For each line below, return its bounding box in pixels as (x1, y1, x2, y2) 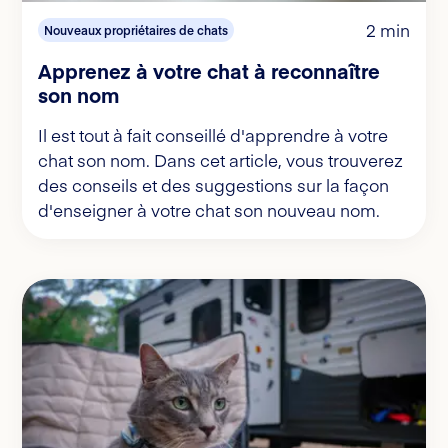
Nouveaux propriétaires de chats (44, 22, 228, 39)
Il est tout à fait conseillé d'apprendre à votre (38, 123, 388, 148)
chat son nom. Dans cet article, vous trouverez (38, 148, 403, 173)
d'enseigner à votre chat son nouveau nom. (38, 198, 380, 223)
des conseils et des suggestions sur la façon (38, 173, 389, 198)
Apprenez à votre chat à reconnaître (38, 57, 380, 85)
